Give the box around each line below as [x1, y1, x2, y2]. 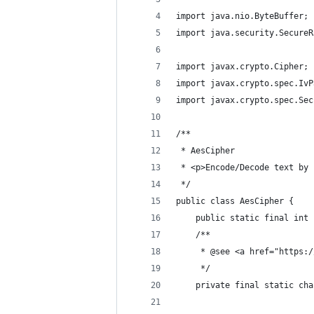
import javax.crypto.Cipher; [176, 62, 308, 71]
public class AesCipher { [176, 196, 294, 206]
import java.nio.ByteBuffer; [176, 11, 308, 21]
